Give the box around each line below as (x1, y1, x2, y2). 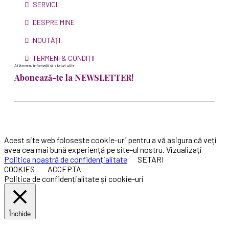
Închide (9, 210, 31, 218)
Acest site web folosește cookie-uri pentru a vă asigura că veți (4, 135, 217, 145)
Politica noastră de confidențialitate (4, 154, 127, 165)
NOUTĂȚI (33, 36, 60, 45)
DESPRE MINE (33, 18, 75, 27)
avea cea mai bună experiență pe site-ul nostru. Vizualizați (4, 145, 202, 155)
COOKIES (4, 164, 35, 174)
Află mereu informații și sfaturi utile (14, 63, 74, 68)
